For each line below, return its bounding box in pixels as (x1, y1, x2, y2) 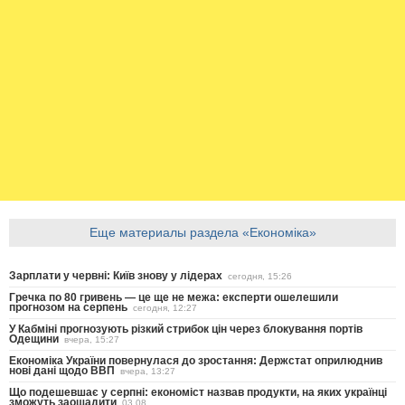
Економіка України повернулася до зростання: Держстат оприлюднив (9, 353, 382, 367)
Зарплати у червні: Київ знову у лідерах (9, 268, 222, 282)
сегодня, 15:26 (228, 270, 292, 281)
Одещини (9, 332, 59, 345)
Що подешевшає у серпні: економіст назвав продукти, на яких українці (9, 385, 387, 399)
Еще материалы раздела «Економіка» (89, 224, 316, 240)
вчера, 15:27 (64, 334, 119, 344)
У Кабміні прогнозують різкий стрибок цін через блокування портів (9, 322, 363, 335)
